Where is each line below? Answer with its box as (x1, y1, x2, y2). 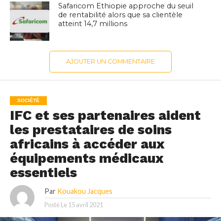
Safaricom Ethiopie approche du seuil (58, 1, 194, 11)
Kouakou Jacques (57, 187, 112, 196)
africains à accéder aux (9, 136, 164, 152)
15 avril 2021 (68, 201, 103, 209)
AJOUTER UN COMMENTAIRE (66, 58, 155, 66)
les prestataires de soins (9, 122, 172, 138)
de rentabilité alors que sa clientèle (58, 10, 183, 20)
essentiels (9, 165, 77, 181)
